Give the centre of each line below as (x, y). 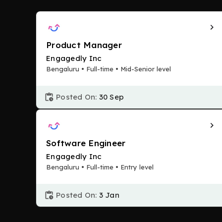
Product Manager (84, 45)
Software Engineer (86, 143)
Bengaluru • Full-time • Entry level (100, 167)
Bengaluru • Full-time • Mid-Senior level (109, 69)
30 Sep (111, 97)
